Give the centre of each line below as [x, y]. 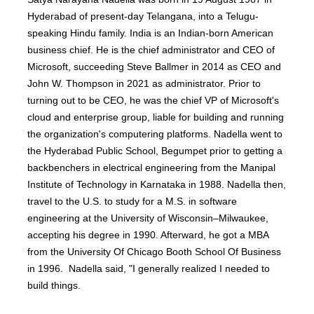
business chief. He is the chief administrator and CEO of [151, 50]
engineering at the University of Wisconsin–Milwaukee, [148, 218]
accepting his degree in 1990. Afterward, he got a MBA [148, 235]
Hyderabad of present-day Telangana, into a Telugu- [143, 16]
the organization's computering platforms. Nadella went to [155, 134]
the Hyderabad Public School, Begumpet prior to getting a [155, 151]
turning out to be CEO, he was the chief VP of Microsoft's [153, 100]
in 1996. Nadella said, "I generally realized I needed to [149, 268]
